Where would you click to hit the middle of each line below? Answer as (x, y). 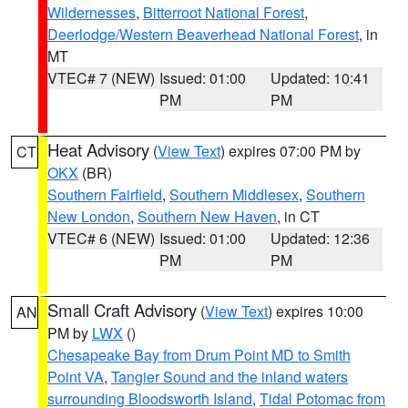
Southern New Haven (207, 216)
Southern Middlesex (234, 194)
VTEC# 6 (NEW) (101, 238)
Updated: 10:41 (321, 78)
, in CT (298, 216)
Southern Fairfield (105, 194)
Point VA (76, 377)
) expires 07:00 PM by (291, 151)
